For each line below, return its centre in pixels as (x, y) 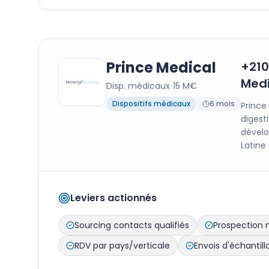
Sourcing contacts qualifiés (132, 225)
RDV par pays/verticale (122, 246)
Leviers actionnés (113, 198)
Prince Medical (161, 68)
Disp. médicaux (138, 86)
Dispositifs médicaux (151, 104)
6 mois (222, 104)
